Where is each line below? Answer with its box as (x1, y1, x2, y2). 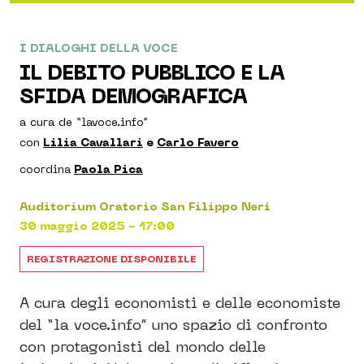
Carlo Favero (157, 134, 239, 150)
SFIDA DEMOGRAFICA (19, 83, 248, 110)
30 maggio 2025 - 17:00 (19, 218, 175, 234)
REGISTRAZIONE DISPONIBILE (27, 252, 197, 266)
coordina (19, 161, 71, 175)
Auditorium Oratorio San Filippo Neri (19, 198, 271, 214)
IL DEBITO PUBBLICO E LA (19, 59, 285, 87)
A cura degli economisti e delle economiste (19, 292, 340, 311)
